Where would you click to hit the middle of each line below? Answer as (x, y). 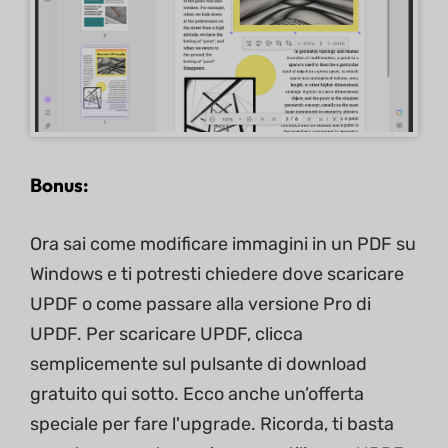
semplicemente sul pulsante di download (198, 364)
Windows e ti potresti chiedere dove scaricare (217, 274)
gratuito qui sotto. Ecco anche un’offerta (197, 394)
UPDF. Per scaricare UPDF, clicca (166, 334)
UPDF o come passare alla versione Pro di (200, 304)
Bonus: (59, 185)
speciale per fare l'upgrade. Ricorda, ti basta (212, 424)
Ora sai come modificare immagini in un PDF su (223, 244)
